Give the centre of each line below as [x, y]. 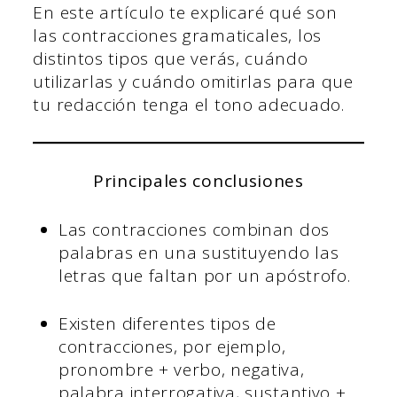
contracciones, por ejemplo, [172, 347]
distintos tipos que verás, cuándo [171, 59]
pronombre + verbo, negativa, [181, 370]
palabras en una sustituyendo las [198, 252]
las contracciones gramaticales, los [177, 36]
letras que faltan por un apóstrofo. [204, 275]
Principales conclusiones [198, 181]
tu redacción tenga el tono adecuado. [189, 105]
